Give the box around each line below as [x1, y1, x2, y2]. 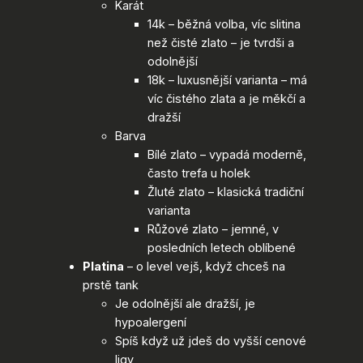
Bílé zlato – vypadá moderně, [147, 147, 306, 163]
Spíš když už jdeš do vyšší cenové [114, 334, 306, 349]
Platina [82, 259, 124, 275]
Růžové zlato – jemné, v [147, 222, 279, 237]
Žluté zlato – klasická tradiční [147, 185, 304, 200]
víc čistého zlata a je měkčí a [147, 92, 305, 107]
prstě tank [82, 278, 139, 293]
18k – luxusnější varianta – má [147, 73, 307, 88]
